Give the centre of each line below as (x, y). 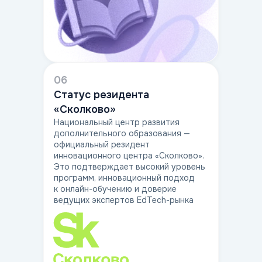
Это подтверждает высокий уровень (130, 166)
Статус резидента (101, 94)
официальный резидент (102, 144)
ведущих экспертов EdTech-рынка (124, 200)
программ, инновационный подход (124, 177)
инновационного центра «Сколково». (129, 155)
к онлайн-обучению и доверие (115, 189)
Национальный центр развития (117, 122)
